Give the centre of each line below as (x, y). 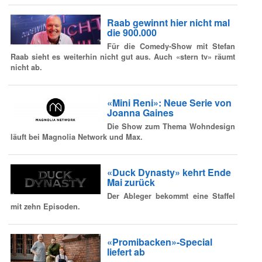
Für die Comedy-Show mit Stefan (171, 46)
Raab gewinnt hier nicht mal (168, 22)
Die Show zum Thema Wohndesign (171, 127)
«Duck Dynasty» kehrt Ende (169, 172)
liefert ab (126, 251)
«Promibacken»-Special (159, 242)
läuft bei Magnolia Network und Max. (77, 137)
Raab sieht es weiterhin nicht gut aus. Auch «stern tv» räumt (123, 57)
